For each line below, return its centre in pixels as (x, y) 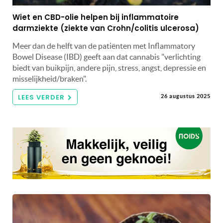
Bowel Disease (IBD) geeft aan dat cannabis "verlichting (107, 57)
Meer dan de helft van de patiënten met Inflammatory (104, 46)
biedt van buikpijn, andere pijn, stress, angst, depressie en (109, 68)
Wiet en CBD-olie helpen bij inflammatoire (96, 17)
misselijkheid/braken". (50, 79)
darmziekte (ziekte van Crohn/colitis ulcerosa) (106, 28)
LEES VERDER (41, 98)
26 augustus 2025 (186, 96)
